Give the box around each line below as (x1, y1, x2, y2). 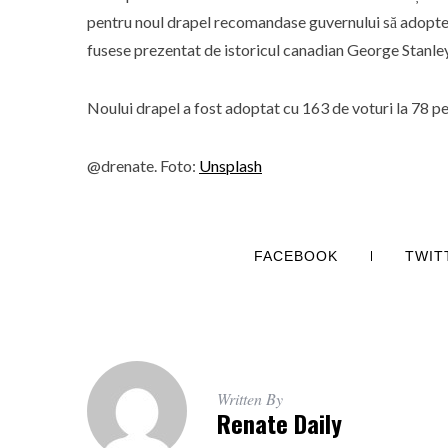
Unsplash (199, 156, 262, 175)
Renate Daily (217, 405, 342, 441)
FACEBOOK (253, 248, 338, 264)
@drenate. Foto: (87, 156, 199, 175)
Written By (217, 388, 283, 409)
